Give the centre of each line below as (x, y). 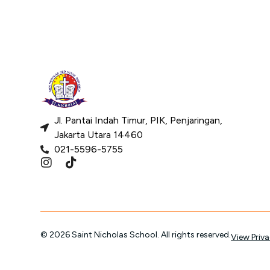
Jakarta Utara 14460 (98, 135)
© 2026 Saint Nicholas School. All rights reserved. (136, 235)
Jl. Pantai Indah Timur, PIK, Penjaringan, (138, 121)
